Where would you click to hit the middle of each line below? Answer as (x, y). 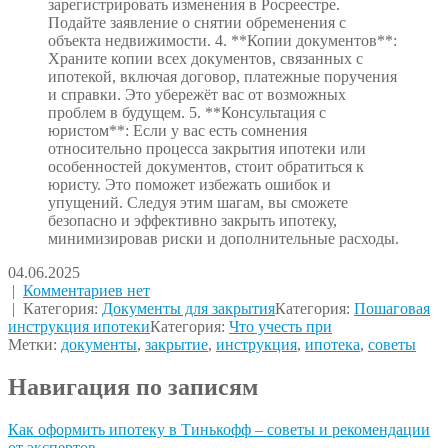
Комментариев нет (86, 291)
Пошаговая (392, 309)
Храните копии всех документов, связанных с (205, 59)
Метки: (34, 345)
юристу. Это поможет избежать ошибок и (189, 185)
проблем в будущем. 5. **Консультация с (187, 113)
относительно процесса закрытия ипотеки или (207, 149)
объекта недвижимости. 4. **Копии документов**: (222, 41)
